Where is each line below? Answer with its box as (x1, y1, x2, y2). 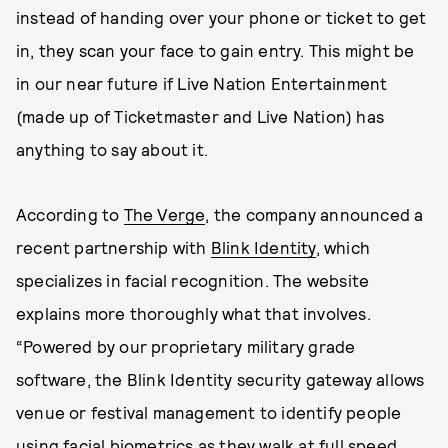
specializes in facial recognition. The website (16, 270, 370, 290)
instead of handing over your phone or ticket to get (16, 7, 427, 27)
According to (16, 204, 124, 224)
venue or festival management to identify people (16, 402, 402, 422)
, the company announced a (205, 204, 424, 224)
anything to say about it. (16, 139, 208, 159)
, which (315, 237, 371, 257)
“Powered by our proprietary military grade (16, 336, 356, 356)
